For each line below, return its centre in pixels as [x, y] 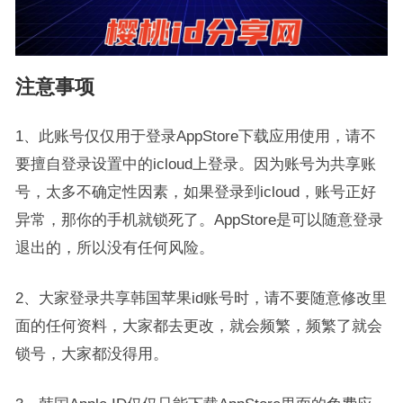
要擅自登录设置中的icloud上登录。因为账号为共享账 [195, 164]
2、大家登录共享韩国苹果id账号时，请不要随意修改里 [201, 298]
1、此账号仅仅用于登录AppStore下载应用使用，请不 [195, 136]
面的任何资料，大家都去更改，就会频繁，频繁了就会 [198, 326]
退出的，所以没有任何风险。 [114, 247]
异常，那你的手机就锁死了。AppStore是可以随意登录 [199, 219]
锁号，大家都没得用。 [91, 354]
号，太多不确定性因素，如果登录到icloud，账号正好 [195, 192]
